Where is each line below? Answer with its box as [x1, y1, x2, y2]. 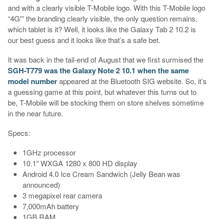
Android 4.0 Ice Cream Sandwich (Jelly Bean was [22, 169, 180, 179]
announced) [22, 179, 60, 190]
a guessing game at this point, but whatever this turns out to [7, 87, 197, 97]
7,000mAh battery [22, 201, 79, 212]
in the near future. [7, 108, 63, 119]
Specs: [7, 128, 30, 138]
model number [7, 76, 57, 87]
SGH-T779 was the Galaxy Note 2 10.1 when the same [7, 65, 189, 76]
